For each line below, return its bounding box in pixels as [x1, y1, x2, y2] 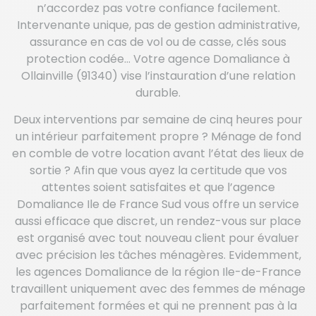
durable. [135, 84, 181, 101]
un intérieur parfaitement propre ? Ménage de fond [15, 128, 301, 145]
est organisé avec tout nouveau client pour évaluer [17, 230, 299, 246]
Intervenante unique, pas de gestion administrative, [16, 16, 300, 33]
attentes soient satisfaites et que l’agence [41, 179, 275, 195]
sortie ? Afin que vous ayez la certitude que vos [29, 162, 287, 178]
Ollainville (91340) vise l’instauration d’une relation [20, 67, 296, 84]
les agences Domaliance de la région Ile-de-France [15, 264, 301, 280]
